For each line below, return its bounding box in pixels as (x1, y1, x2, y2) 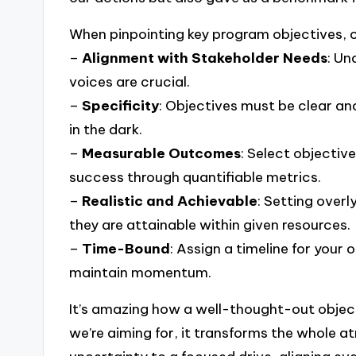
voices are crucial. (69, 72, 191, 91)
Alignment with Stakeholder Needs (82, 48, 328, 67)
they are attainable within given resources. (69, 215, 351, 234)
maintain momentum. (69, 263, 212, 281)
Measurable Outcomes (82, 144, 242, 162)
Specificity (82, 96, 160, 114)
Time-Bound (82, 239, 171, 257)
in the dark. (69, 120, 143, 138)
